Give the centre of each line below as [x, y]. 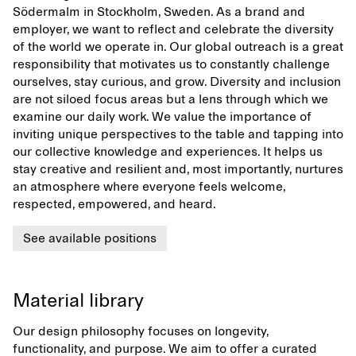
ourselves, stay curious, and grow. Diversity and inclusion [177, 82]
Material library [78, 301]
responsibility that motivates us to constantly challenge [171, 64]
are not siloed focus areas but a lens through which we [170, 99]
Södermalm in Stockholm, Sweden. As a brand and [159, 12]
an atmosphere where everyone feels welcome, [149, 187]
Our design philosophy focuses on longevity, [141, 331]
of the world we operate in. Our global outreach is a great [178, 47]
